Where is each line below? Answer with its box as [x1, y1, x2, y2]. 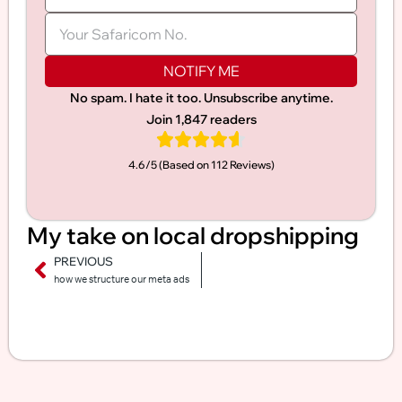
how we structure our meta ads [54, 273, 189, 285]
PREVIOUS [54, 254, 113, 268]
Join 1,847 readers [145, 111, 257, 127]
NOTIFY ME [162, 62, 240, 80]
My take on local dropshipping [27, 221, 359, 250]
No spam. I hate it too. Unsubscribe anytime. [69, 90, 333, 106]
